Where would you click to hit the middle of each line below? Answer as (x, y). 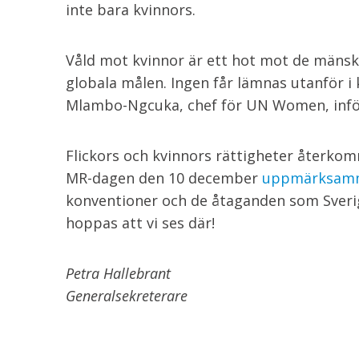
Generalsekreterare (127, 296)
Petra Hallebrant (118, 273)
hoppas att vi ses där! (140, 223)
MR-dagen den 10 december (164, 178)
